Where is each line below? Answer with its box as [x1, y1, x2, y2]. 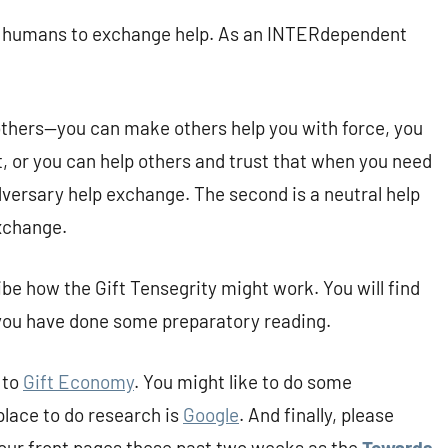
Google [183, 403, 239, 427]
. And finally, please [239, 403, 394, 427]
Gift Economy [23, 370, 134, 394]
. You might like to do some [134, 370, 352, 394]
